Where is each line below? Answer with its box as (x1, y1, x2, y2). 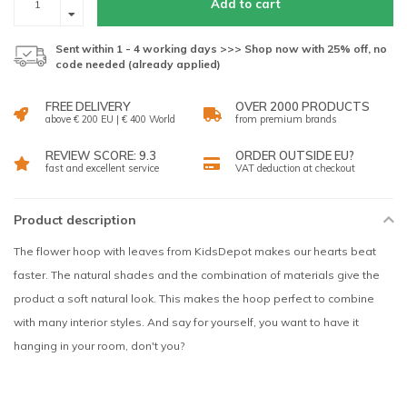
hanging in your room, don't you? (14, 339, 184, 352)
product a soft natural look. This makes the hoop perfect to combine (14, 292, 374, 305)
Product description (14, 212, 136, 227)
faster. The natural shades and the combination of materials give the (14, 268, 380, 282)
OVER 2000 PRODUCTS (235, 99, 370, 114)
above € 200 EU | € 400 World (45, 113, 175, 125)
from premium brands (235, 113, 337, 125)
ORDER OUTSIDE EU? (235, 148, 354, 163)
